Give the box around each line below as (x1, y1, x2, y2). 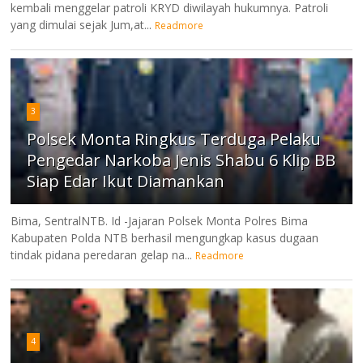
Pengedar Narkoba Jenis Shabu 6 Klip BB (27, 148, 336, 171)
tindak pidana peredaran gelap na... (11, 246, 193, 263)
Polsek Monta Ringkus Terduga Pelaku (27, 127, 322, 150)
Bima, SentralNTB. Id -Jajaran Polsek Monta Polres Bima (11, 212, 309, 228)
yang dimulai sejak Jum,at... (11, 16, 152, 32)
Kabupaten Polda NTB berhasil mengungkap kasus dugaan (11, 229, 319, 246)
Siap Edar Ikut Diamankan (27, 169, 225, 192)
